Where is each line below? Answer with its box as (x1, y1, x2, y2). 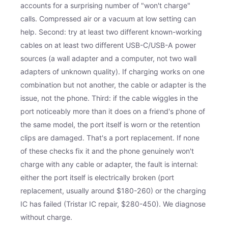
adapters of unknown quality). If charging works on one (20, 67, 205, 76)
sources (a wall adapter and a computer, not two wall (20, 53, 196, 63)
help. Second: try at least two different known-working (20, 27, 202, 36)
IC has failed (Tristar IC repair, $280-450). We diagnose (20, 199, 206, 208)
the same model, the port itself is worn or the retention (20, 120, 200, 129)
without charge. (20, 212, 72, 221)
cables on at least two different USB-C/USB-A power (20, 40, 196, 49)
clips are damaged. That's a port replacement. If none (20, 133, 199, 142)
